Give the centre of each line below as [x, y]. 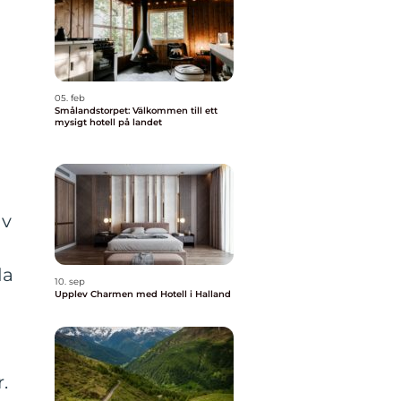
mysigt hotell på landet [108, 122]
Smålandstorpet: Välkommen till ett [136, 111]
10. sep [70, 282]
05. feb [70, 98]
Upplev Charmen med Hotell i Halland [143, 294]
